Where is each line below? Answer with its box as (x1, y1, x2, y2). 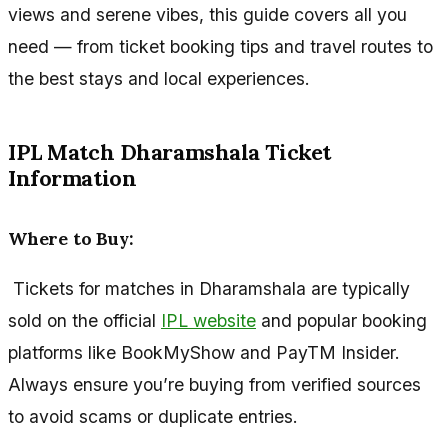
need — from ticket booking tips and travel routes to (8, 36, 433, 58)
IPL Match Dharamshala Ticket (8, 138, 331, 167)
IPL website (161, 309, 256, 331)
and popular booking (256, 309, 427, 331)
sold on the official (8, 309, 161, 331)
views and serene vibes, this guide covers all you (8, 4, 407, 26)
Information (8, 164, 137, 193)
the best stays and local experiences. (8, 68, 310, 90)
